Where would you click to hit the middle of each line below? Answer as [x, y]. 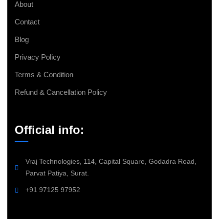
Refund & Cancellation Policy [61, 92]
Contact [27, 22]
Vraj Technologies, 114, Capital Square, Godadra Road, [111, 161]
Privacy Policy [38, 57]
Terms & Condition [44, 75]
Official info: [49, 130]
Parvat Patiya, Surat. [57, 173]
